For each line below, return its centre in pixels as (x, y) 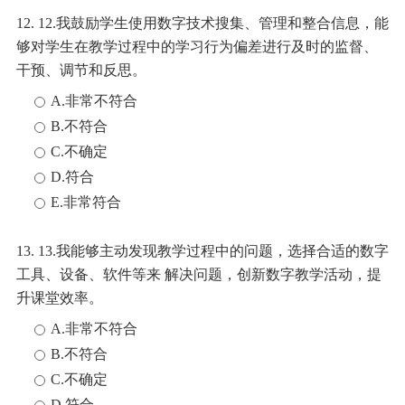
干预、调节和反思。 (81, 70)
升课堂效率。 (60, 298)
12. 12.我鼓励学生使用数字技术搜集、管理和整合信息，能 (202, 23)
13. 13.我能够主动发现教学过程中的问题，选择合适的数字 (202, 251)
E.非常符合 (86, 202)
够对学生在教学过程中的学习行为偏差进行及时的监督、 (197, 47)
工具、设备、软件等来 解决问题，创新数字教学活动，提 (199, 274)
